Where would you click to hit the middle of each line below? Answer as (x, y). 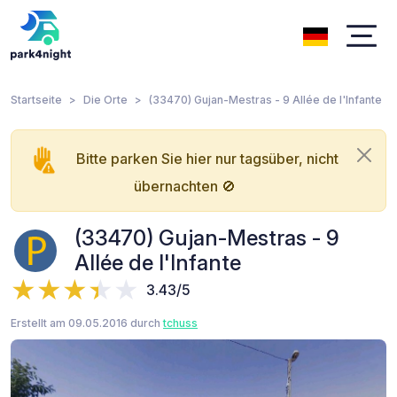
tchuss (180, 323)
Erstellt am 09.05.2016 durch (87, 323)
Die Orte (105, 100)
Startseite (36, 100)
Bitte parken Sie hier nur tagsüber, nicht (207, 158)
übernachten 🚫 (184, 186)
